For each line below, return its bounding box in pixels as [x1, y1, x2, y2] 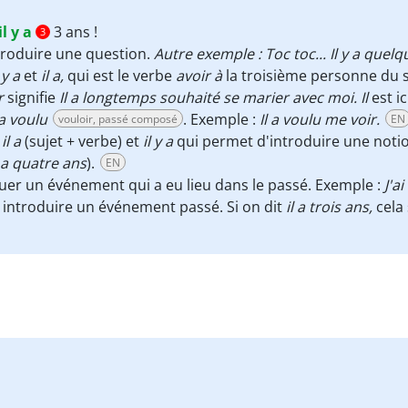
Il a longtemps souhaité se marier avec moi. [59, 87, 357, 107]
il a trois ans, [286, 197, 376, 217]
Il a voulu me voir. [256, 109, 383, 129]
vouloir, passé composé [58, 111, 178, 127]
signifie [7, 87, 59, 107]
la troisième [222, 66, 307, 86]
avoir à [176, 66, 222, 86]
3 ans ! [50, 22, 97, 42]
